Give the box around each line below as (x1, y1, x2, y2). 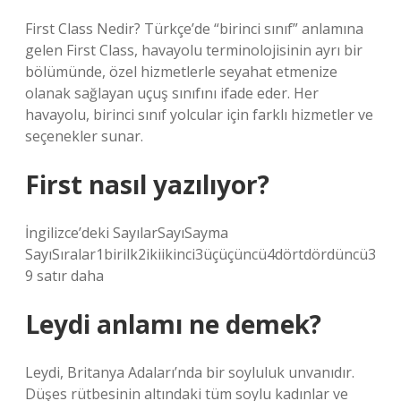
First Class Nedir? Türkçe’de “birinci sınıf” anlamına (25, 19, 363, 38)
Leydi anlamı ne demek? (25, 307, 321, 341)
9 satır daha (25, 266, 104, 286)
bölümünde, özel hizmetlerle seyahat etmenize (25, 62, 337, 81)
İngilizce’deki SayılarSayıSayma (25, 223, 228, 243)
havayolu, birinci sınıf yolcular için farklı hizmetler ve (25, 105, 373, 124)
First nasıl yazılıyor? (25, 167, 269, 201)
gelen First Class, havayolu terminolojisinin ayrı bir (25, 40, 363, 60)
